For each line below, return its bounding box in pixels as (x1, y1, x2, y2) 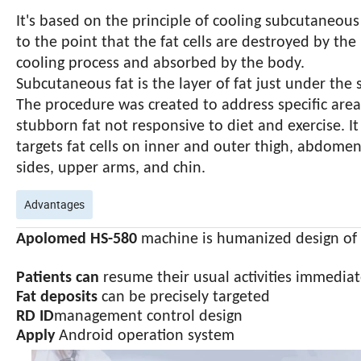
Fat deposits (16, 288, 98, 305)
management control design (54, 308, 243, 325)
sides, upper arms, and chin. (16, 160, 205, 176)
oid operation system (92, 327, 234, 344)
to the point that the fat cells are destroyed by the (16, 34, 356, 51)
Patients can (16, 269, 103, 286)
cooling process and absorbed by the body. (16, 55, 305, 72)
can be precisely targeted (98, 288, 270, 305)
